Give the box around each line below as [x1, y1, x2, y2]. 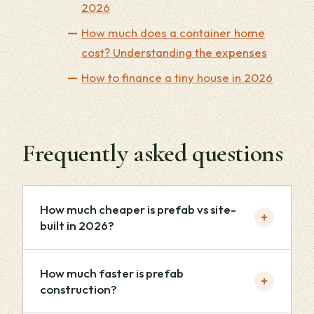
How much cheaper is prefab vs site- [40, 201, 236, 217]
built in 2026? [40, 217, 114, 233]
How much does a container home [81, 25, 265, 40]
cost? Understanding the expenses [81, 44, 267, 60]
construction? [40, 281, 117, 296]
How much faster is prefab [40, 265, 184, 280]
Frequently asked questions [22, 137, 283, 168]
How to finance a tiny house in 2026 [81, 69, 273, 85]
